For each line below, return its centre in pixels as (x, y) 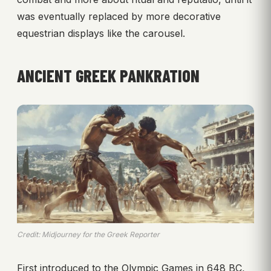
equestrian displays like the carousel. (101, 33)
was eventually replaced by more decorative (119, 16)
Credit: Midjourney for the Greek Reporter (88, 234)
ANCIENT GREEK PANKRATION (108, 75)
